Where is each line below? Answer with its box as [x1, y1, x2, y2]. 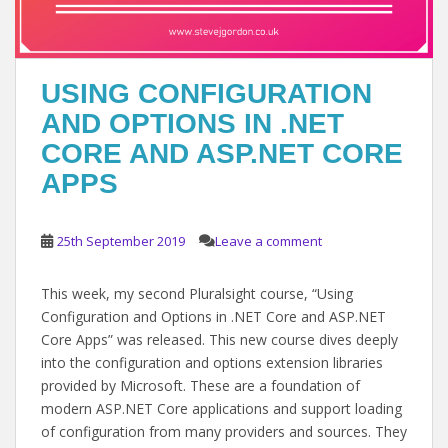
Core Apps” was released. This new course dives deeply [41, 330, 398, 349]
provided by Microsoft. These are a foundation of [41, 376, 360, 395]
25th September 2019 [57, 232, 185, 250]
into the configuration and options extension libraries [41, 353, 383, 372]
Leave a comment [215, 232, 322, 250]
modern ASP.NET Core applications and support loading [41, 399, 402, 418]
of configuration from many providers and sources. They [41, 422, 407, 441]
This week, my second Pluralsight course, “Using [41, 284, 353, 303]
